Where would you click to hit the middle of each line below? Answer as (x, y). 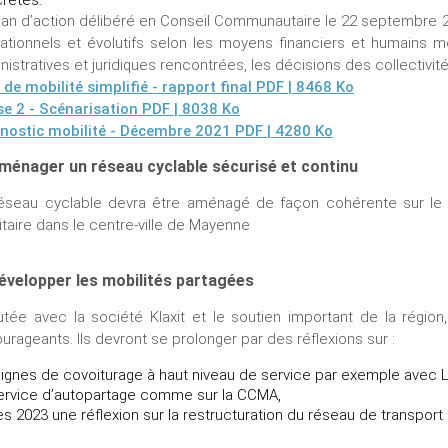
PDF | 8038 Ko (189, 108)
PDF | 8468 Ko (303, 86)
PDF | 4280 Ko (282, 130)
